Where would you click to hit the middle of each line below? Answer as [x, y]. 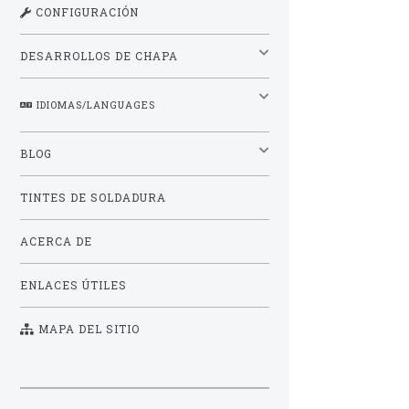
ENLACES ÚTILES [73, 286]
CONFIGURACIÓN [85, 12]
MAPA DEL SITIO [87, 330]
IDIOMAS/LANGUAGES [94, 105]
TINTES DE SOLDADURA [93, 198]
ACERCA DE [56, 242]
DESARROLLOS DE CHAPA [99, 56]
